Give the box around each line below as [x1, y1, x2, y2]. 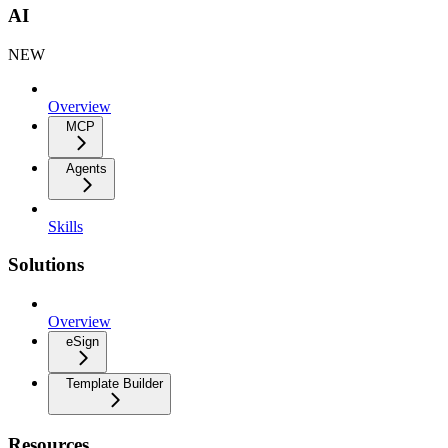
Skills [48, 217, 83, 235]
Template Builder [66, 376, 163, 392]
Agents [66, 160, 107, 176]
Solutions [8, 254, 84, 276]
